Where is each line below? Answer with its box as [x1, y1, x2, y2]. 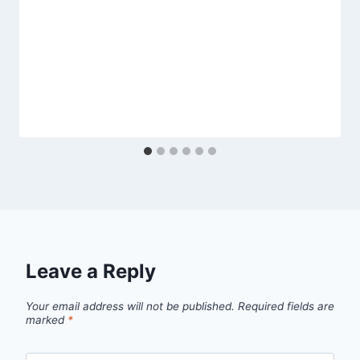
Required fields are [238, 300, 334, 313]
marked [26, 313, 67, 327]
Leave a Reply [26, 260, 156, 284]
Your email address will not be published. [26, 300, 235, 313]
